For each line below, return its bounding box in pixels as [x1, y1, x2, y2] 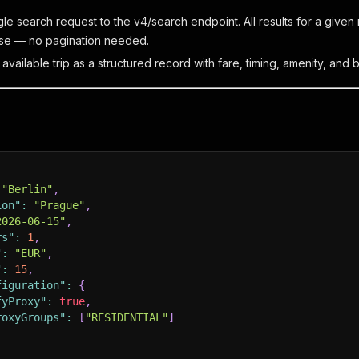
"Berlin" [2, 183, 53, 196]
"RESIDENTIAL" [85, 311, 168, 324]
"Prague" [34, 199, 85, 212]
